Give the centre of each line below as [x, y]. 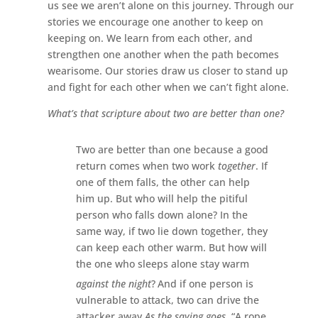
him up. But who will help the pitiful [162, 198]
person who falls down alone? [148, 214]
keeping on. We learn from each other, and [150, 38]
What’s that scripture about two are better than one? [166, 113]
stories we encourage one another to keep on [156, 21]
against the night [114, 283]
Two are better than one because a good [172, 149]
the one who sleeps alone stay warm [163, 263]
